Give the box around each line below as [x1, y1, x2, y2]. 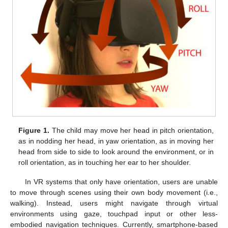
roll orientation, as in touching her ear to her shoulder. [18, 158, 191, 166]
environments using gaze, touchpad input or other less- [10, 210, 218, 218]
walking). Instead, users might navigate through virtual [10, 199, 218, 208]
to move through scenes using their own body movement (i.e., [10, 188, 218, 197]
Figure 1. [18, 126, 49, 134]
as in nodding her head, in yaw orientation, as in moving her [18, 136, 214, 145]
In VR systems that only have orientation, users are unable [24, 178, 218, 186]
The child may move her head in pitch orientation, [49, 126, 214, 134]
